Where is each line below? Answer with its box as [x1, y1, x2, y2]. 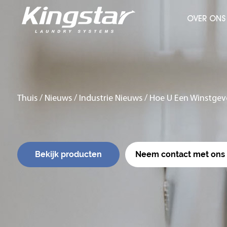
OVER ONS [187, 14, 226, 23]
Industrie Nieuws [79, 94, 142, 103]
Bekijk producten [34, 149, 102, 159]
